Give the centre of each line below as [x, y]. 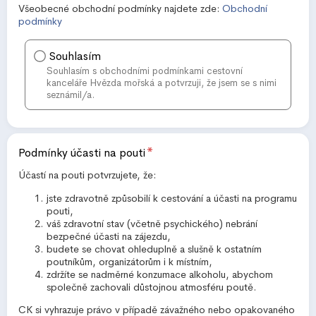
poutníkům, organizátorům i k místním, [129, 261]
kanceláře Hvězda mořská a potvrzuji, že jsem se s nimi [162, 83]
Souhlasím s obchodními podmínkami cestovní [145, 71]
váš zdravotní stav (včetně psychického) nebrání [152, 223]
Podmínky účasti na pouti [82, 153]
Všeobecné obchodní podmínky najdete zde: [120, 9]
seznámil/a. [71, 95]
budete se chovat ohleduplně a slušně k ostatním [154, 249]
